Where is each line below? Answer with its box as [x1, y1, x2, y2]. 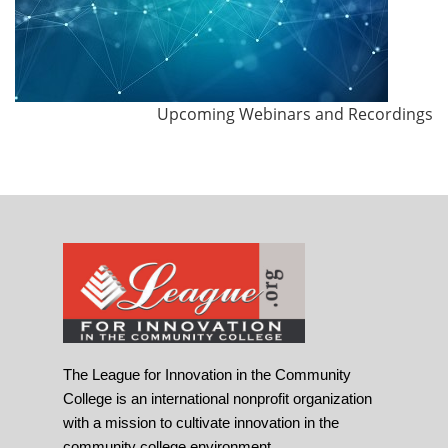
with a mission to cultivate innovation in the [63, 414, 339, 432]
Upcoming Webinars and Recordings [157, 103, 433, 126]
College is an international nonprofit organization [63, 390, 372, 408]
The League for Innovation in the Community [63, 366, 351, 384]
